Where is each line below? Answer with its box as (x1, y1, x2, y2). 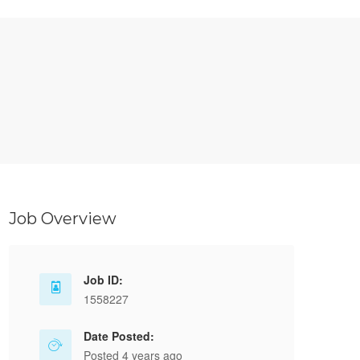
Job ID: (84, 272, 123, 288)
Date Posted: (84, 328, 154, 344)
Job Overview (9, 209, 117, 228)
